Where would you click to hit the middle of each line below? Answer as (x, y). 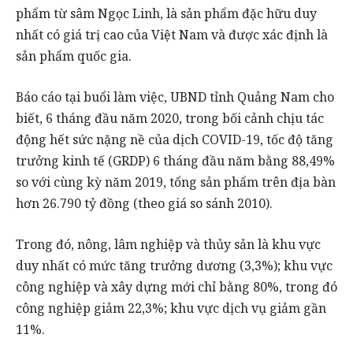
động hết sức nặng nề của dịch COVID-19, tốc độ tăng (175, 139)
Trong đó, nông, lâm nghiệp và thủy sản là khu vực (168, 244)
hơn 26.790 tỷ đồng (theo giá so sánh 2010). (144, 203)
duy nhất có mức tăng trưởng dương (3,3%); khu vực (174, 265)
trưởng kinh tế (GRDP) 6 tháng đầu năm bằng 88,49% (175, 160)
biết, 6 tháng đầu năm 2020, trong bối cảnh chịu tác (170, 118)
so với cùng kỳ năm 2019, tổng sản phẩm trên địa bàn (176, 182)
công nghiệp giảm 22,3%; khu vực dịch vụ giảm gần (171, 308)
